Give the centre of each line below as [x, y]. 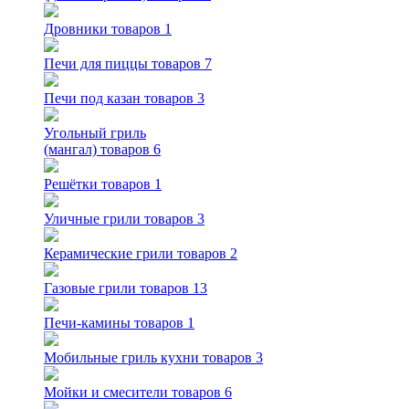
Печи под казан [92, 98]
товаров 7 [182, 63]
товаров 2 [207, 253]
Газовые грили [90, 288]
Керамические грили [109, 253]
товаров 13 [173, 288]
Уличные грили [92, 219]
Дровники [76, 29]
